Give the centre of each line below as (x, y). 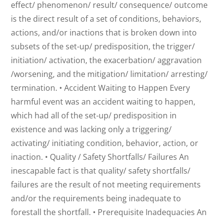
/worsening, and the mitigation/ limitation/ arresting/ (110, 74)
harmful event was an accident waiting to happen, (103, 102)
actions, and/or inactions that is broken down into (104, 33)
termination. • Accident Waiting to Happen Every (101, 88)
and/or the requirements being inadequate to (96, 199)
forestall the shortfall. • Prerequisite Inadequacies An (109, 212)
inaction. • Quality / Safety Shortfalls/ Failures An (100, 157)
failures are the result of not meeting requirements (106, 185)
